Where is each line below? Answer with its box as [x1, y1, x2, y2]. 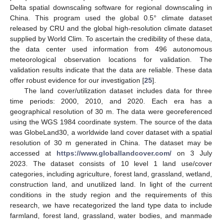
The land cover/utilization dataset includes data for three [24, 86, 212, 95]
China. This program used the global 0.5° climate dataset [10, 13, 212, 22]
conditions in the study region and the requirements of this [10, 190, 212, 199]
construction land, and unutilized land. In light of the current [10, 180, 212, 188]
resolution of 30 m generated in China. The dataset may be [10, 138, 212, 147]
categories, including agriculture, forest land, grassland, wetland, [10, 169, 212, 178]
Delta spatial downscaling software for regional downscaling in [10, 3, 212, 11]
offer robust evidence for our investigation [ [10, 76, 144, 84]
